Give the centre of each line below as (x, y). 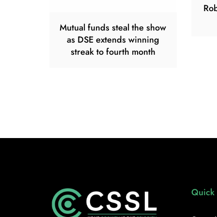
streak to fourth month (113, 52)
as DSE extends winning (113, 39)
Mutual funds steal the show (113, 27)
